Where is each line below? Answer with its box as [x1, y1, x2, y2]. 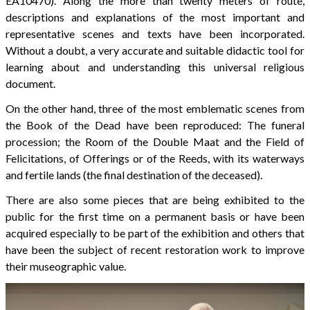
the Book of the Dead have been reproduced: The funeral [6, 118, 304, 132]
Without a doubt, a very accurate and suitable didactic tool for [6, 44, 304, 57]
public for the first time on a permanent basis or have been [6, 210, 304, 224]
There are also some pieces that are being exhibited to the [6, 193, 304, 207]
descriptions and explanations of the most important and [6, 10, 304, 24]
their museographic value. [6, 259, 126, 273]
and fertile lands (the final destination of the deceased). [6, 168, 262, 182]
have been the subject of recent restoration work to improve [6, 243, 304, 257]
